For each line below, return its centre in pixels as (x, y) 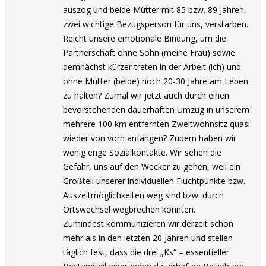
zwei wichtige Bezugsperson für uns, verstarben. (156, 24)
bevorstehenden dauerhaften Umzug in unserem (156, 110)
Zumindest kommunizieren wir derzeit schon (148, 224)
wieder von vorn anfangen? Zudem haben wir (150, 138)
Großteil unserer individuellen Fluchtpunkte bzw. (154, 181)
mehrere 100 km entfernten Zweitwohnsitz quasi (157, 124)
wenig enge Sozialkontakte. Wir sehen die (142, 152)
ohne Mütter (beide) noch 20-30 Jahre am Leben (156, 81)
